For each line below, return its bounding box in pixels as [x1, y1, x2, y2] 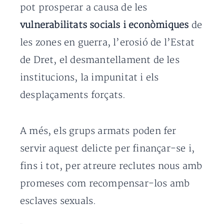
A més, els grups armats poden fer [20, 125, 176, 137]
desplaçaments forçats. [20, 89, 126, 101]
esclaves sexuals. [20, 195, 96, 207]
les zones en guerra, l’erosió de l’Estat [20, 37, 195, 48]
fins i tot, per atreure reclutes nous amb [20, 160, 202, 172]
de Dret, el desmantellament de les [20, 54, 179, 66]
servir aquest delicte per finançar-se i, [20, 143, 195, 154]
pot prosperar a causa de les [20, 2, 147, 13]
